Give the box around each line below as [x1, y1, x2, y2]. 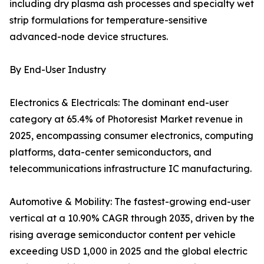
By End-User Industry [9, 64, 106, 76]
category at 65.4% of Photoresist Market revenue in [9, 113, 243, 126]
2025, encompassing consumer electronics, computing [9, 130, 253, 142]
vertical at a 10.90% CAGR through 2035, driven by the [9, 212, 255, 225]
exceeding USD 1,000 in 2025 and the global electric [9, 245, 247, 258]
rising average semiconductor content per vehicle [9, 229, 236, 241]
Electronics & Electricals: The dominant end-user [9, 97, 229, 109]
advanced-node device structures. [9, 31, 168, 43]
